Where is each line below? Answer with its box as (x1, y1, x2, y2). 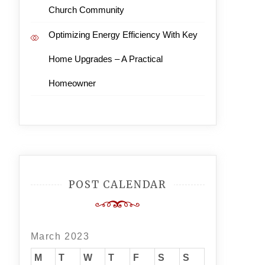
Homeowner (48, 78, 96, 88)
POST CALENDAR (68, 178, 167, 191)
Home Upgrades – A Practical (48, 54, 163, 64)
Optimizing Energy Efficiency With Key (48, 30, 198, 40)
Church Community (48, 5, 124, 15)
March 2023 (30, 231, 90, 241)
